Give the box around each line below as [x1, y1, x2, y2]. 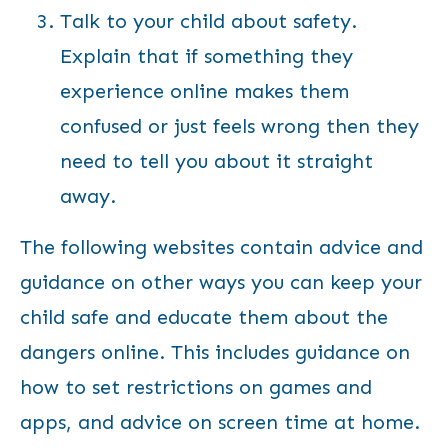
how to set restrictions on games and [20, 375, 372, 399]
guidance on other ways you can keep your [20, 270, 422, 294]
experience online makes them [60, 79, 349, 103]
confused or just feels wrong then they [60, 114, 419, 138]
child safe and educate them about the [20, 305, 388, 329]
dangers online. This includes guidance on [20, 340, 410, 364]
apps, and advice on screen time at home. [20, 410, 420, 434]
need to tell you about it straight [60, 149, 373, 173]
